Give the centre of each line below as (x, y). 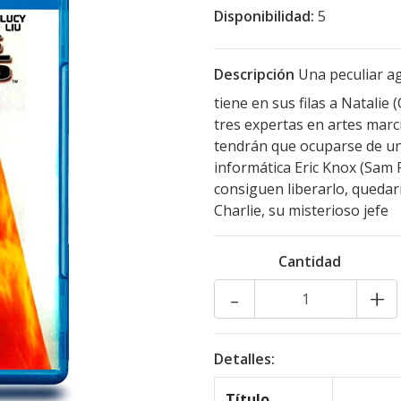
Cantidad (309, 261)
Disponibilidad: (264, 16)
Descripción (254, 74)
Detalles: (244, 358)
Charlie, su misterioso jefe (301, 210)
